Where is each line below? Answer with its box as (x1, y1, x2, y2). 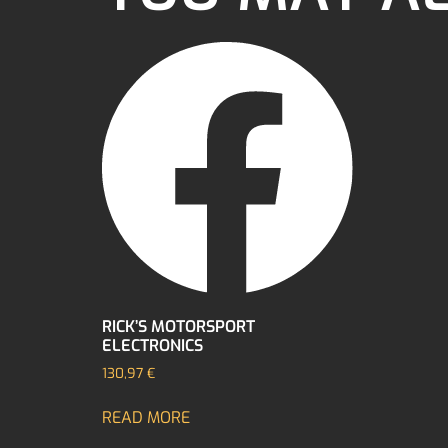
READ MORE (102, 406, 190, 428)
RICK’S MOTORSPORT (102, 315, 255, 337)
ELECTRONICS (102, 334, 203, 356)
